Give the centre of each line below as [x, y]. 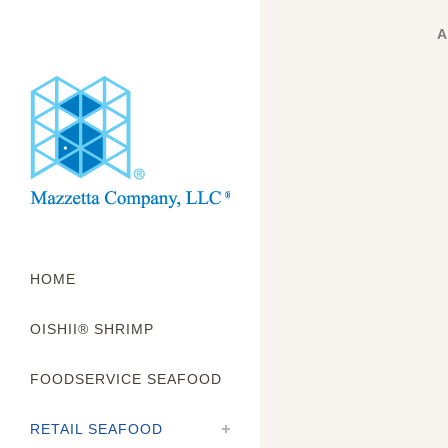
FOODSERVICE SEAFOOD [126, 379]
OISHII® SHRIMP [92, 329]
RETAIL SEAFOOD [96, 429]
